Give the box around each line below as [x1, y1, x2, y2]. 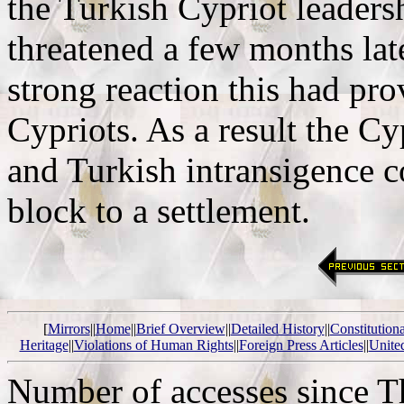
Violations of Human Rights [73, 337, 234, 353]
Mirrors [47, 321, 90, 337]
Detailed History [230, 321, 325, 337]
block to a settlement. [7, 191, 310, 231]
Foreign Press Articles [238, 337, 363, 353]
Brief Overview [135, 321, 225, 337]
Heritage [19, 337, 69, 353]
